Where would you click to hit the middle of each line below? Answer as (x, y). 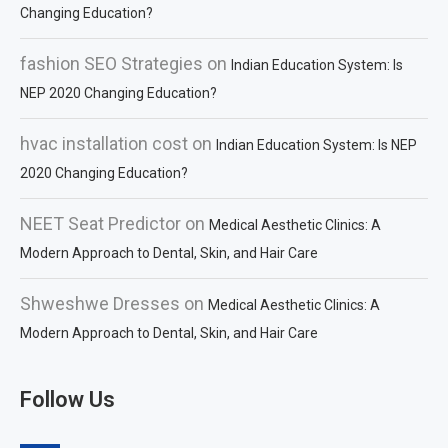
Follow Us (67, 399)
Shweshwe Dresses (100, 303)
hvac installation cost (104, 143)
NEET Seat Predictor (100, 223)
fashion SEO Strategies (111, 63)
